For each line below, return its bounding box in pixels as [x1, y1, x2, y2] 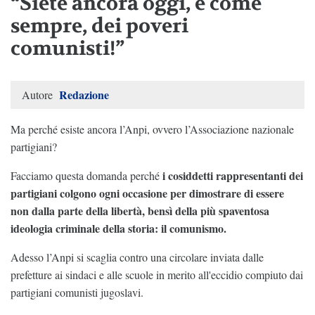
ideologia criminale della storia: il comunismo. [11, 220, 226, 237]
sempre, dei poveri [11, 13, 188, 39]
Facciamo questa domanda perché [11, 168, 162, 184]
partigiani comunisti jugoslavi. [11, 285, 143, 300]
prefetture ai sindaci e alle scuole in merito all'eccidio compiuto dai [11, 267, 303, 283]
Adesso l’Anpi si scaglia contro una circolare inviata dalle [11, 250, 264, 265]
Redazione [59, 86, 109, 103]
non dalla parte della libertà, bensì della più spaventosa [11, 202, 269, 219]
